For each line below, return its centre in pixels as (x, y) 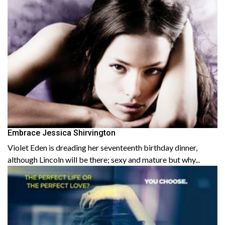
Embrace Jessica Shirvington (62, 133)
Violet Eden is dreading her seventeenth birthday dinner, (102, 147)
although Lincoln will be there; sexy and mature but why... (104, 159)
